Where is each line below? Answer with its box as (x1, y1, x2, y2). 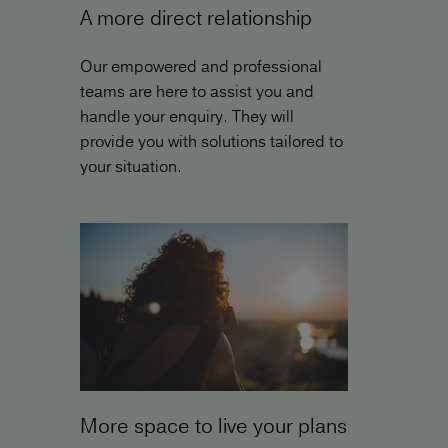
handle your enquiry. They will (80, 106, 294, 127)
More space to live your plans (80, 413, 347, 439)
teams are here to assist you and (80, 81, 314, 102)
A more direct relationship (80, 5, 312, 31)
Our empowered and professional (80, 56, 322, 77)
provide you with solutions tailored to (80, 131, 343, 152)
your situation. (80, 156, 182, 177)
